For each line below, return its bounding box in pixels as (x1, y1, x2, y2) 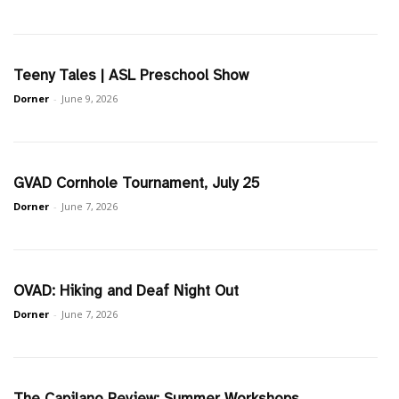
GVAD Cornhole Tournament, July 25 (13, 174, 261, 193)
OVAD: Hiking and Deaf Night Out (13, 281, 240, 301)
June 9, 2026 (61, 92, 118, 106)
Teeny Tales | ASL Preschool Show (13, 66, 249, 85)
